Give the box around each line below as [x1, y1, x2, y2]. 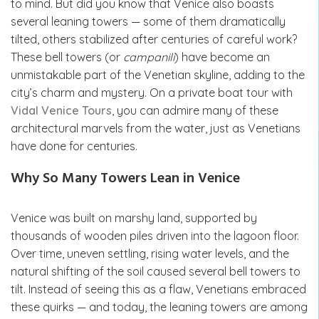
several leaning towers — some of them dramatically [11, 14, 286, 28]
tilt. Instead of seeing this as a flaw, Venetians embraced [11, 281, 306, 296]
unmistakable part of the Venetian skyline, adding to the [11, 67, 305, 82]
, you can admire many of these [112, 103, 278, 117]
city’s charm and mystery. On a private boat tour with [11, 85, 293, 100]
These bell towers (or [11, 49, 123, 64]
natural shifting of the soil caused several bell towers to [11, 263, 300, 278]
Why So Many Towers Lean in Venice [11, 167, 240, 190]
